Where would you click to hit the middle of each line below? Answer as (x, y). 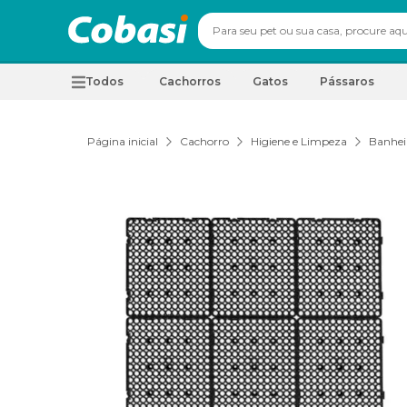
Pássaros (347, 81)
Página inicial (123, 141)
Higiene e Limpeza (299, 141)
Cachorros (190, 81)
